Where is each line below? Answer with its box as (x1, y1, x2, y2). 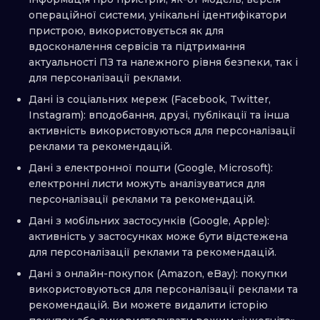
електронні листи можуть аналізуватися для (29, 177, 265, 191)
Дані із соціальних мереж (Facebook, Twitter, (29, 93, 271, 106)
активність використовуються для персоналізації (29, 124, 296, 138)
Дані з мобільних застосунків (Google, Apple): (29, 214, 269, 228)
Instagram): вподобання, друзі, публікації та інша (29, 109, 289, 122)
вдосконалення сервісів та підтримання (29, 40, 245, 54)
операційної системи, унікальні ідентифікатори (29, 9, 286, 22)
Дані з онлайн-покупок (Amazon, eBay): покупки (29, 267, 287, 281)
